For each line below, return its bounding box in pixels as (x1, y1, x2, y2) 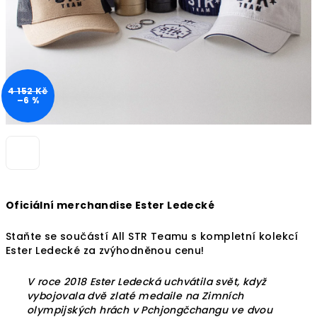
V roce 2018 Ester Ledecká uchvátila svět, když (27, 275, 267, 289)
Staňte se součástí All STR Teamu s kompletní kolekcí (6, 229, 299, 243)
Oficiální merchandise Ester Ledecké (6, 198, 214, 212)
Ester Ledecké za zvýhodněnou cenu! (6, 243, 207, 258)
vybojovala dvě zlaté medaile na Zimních (27, 289, 244, 303)
